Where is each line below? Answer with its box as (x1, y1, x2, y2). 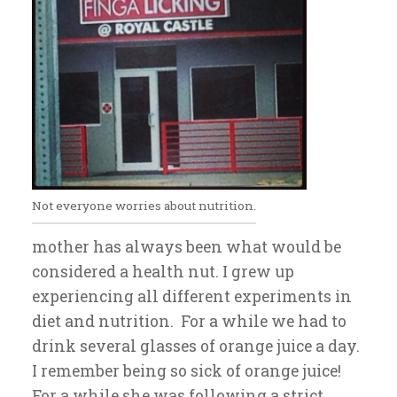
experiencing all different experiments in (32, 286, 352, 307)
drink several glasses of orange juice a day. (32, 336, 360, 356)
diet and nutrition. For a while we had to (32, 311, 346, 331)
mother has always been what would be (32, 237, 341, 257)
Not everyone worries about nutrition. (32, 198, 256, 214)
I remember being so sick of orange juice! (32, 361, 341, 381)
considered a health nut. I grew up (32, 261, 294, 282)
